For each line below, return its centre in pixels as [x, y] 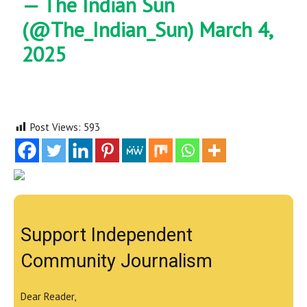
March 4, [236, 29]
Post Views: [56, 127]
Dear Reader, [48, 296]
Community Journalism [116, 261]
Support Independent [107, 235]
